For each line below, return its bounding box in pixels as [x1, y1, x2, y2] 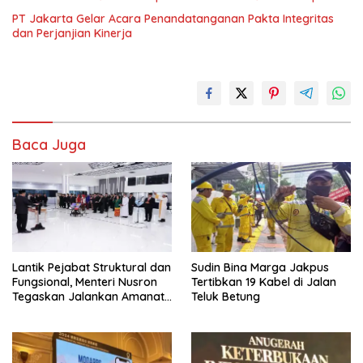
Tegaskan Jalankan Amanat [12, 289, 164, 305]
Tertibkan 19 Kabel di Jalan [191, 275, 336, 290]
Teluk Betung [191, 289, 260, 305]
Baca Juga [12, 135, 86, 155]
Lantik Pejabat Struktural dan [12, 260, 171, 275]
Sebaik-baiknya [12, 304, 97, 319]
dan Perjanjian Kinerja [12, 26, 132, 41]
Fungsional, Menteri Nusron [12, 275, 157, 290]
